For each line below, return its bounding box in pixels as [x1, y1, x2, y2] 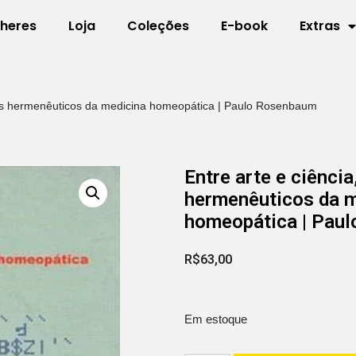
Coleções [126, 17, 189, 35]
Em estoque [184, 313, 248, 326]
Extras [299, 17, 340, 35]
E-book [220, 17, 268, 35]
